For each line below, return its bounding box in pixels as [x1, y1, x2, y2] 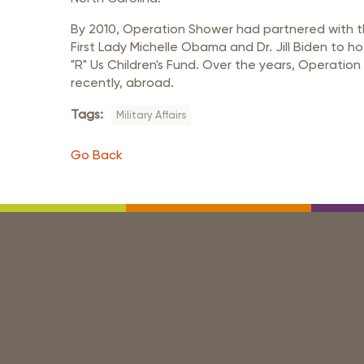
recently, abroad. [71, 75, 174, 90]
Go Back [71, 147, 123, 162]
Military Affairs [116, 109, 186, 121]
